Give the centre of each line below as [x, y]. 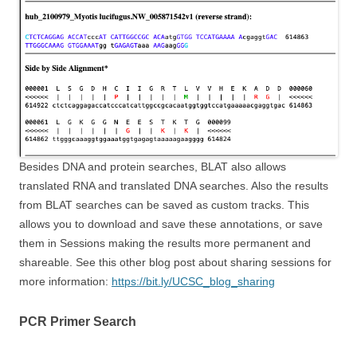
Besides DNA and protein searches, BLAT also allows [153, 167]
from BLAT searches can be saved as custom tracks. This [164, 205]
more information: [65, 282]
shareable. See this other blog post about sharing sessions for [175, 263]
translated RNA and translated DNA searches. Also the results [174, 186]
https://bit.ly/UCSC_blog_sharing [193, 282]
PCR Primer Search [78, 322]
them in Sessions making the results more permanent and [165, 243]
